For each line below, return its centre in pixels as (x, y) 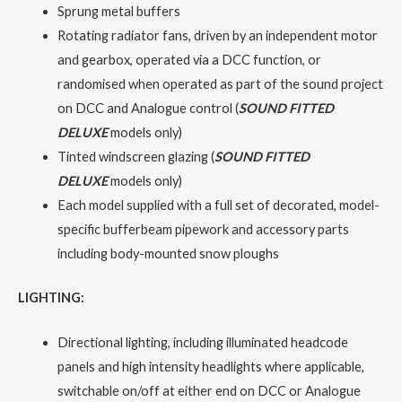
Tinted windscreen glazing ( (135, 156)
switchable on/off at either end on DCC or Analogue (209, 391)
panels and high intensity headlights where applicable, (210, 367)
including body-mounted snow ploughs (168, 253)
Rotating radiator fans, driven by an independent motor (217, 35)
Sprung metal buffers (118, 11)
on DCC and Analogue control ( (148, 108)
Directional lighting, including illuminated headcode (202, 343)
